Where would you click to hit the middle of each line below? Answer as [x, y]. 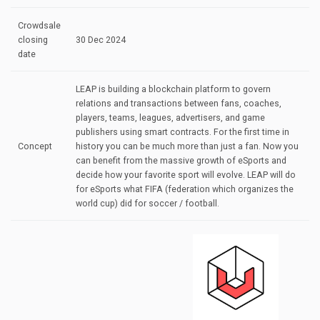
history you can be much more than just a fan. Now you [187, 146]
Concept [35, 146]
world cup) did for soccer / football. [148, 203]
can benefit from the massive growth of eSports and [181, 160]
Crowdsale [40, 25]
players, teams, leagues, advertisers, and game [171, 117]
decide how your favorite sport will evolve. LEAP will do [186, 175]
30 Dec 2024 [101, 40]
